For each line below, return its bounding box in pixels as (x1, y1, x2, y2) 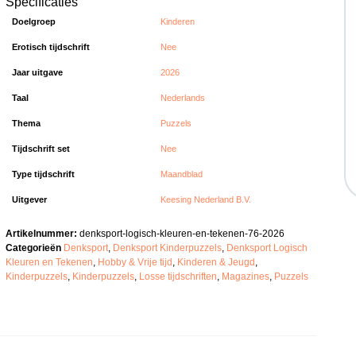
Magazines (222, 270, 270, 282)
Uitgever (12, 195, 48, 205)
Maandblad (161, 169, 203, 180)
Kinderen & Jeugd (177, 256, 256, 268)
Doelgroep (12, 17, 56, 27)
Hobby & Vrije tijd (98, 256, 173, 268)
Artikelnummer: (6, 227, 80, 239)
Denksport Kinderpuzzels (113, 242, 222, 253)
